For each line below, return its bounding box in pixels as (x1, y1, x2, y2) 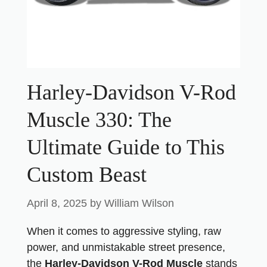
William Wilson (104, 197, 174, 209)
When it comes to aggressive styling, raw (27, 225, 221, 237)
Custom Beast (27, 163, 147, 187)
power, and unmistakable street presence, (27, 241, 225, 253)
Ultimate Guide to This (27, 135, 225, 159)
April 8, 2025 (27, 197, 87, 209)
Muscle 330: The (27, 108, 172, 132)
